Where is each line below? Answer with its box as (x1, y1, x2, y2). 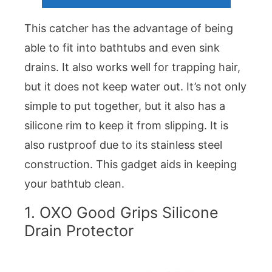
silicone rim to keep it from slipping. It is (24, 118, 228, 132)
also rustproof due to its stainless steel (24, 138, 222, 151)
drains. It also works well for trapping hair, (24, 60, 240, 73)
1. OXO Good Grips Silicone (24, 203, 219, 222)
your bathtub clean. (24, 177, 124, 190)
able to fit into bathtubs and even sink (24, 41, 220, 54)
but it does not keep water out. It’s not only (24, 80, 246, 93)
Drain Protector (24, 221, 134, 240)
